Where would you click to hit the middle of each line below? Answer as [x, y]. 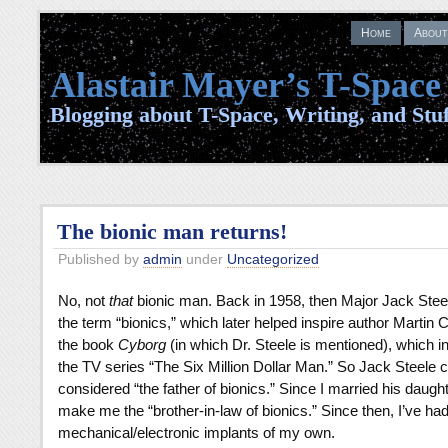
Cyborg [142, 344]
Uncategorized [273, 259]
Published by [100, 259]
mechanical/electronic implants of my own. [196, 432]
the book [88, 344]
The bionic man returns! [172, 232]
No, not [83, 300]
